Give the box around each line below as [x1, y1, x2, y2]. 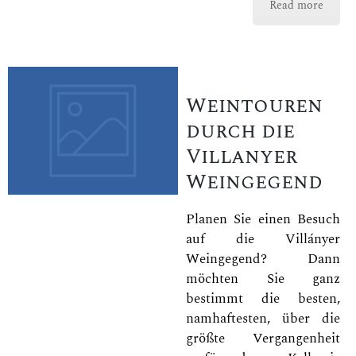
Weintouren [186, 89, 323, 122]
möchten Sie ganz [186, 269, 340, 289]
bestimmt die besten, [186, 288, 340, 309]
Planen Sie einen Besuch [186, 209, 340, 230]
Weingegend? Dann [186, 249, 340, 269]
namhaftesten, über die [186, 308, 340, 329]
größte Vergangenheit [186, 328, 340, 349]
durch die [186, 114, 295, 147]
